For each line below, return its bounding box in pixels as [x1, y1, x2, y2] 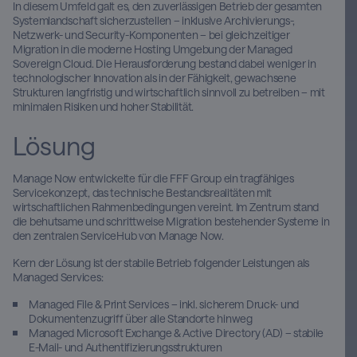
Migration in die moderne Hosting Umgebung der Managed [13, 42, 293, 57]
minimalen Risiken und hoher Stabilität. [13, 100, 194, 114]
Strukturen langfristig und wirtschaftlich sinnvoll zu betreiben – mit [13, 85, 325, 100]
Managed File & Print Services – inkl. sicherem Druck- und [29, 297, 300, 312]
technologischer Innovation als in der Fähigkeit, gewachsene [13, 71, 296, 85]
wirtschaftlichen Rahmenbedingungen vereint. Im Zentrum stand [13, 200, 320, 214]
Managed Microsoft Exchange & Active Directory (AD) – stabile [29, 326, 324, 340]
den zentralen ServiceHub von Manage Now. [13, 229, 224, 243]
